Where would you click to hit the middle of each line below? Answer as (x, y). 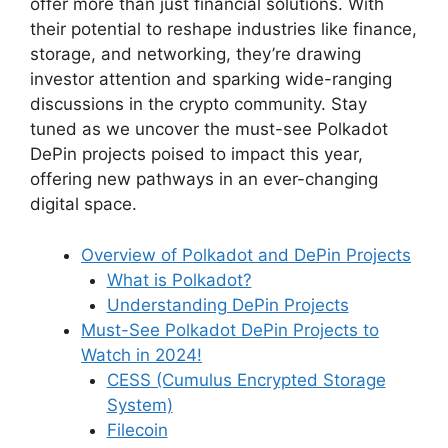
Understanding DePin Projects (227, 304)
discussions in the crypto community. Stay (198, 104)
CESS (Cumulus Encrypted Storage (246, 379)
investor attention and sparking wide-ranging (211, 79)
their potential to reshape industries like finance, (223, 29)
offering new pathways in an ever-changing (204, 179)
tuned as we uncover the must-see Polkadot (209, 129)
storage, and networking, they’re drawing (195, 54)
